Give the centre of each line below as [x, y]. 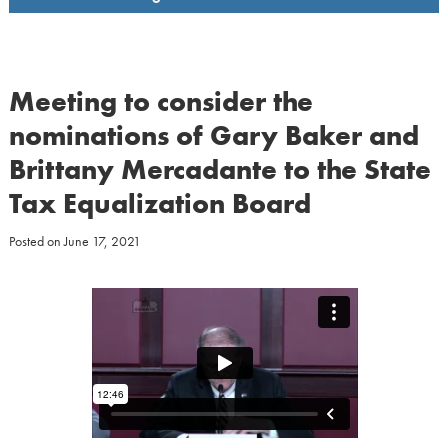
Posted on [36, 241]
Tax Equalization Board [159, 203]
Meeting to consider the [160, 101]
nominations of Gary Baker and [213, 135]
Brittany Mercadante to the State [219, 169]
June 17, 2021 [102, 241]
